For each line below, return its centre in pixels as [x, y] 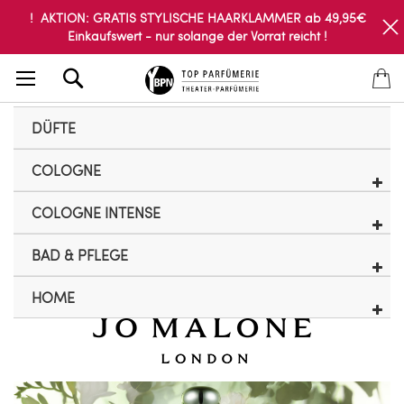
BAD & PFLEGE [80, 255]
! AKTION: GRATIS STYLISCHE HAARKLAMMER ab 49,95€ [197, 18]
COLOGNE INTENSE [96, 212]
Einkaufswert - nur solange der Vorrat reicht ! [197, 36]
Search [109, 71]
